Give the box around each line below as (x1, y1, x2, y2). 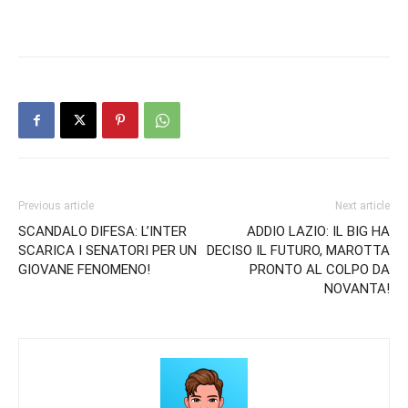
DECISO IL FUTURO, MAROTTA (207, 242, 390, 259)
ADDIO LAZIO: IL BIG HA (247, 223, 390, 240)
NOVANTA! (324, 280, 390, 297)
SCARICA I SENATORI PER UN (18, 242, 197, 259)
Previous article (18, 199, 94, 212)
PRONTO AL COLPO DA (250, 261, 390, 278)
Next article (335, 199, 390, 212)
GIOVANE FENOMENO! (18, 261, 150, 278)
